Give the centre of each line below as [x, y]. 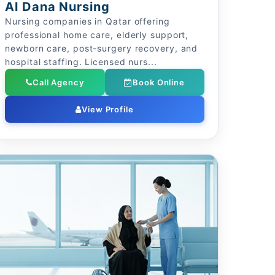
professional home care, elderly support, [97, 35]
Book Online [159, 82]
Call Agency [58, 82]
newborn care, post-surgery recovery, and [102, 48]
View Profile [108, 109]
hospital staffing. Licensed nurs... [81, 62]
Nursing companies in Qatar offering [87, 21]
